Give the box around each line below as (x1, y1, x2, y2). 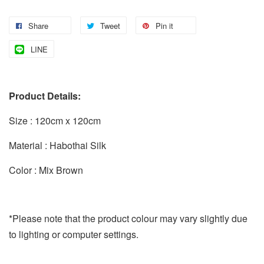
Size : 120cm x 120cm (9, 113, 101, 127)
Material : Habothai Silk (9, 138, 106, 152)
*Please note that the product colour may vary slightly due (9, 211, 247, 225)
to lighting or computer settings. (9, 227, 138, 241)
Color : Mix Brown (9, 163, 83, 177)
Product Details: (9, 88, 81, 103)
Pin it (156, 19, 173, 31)
